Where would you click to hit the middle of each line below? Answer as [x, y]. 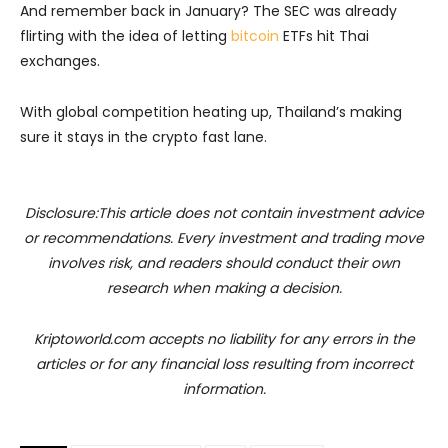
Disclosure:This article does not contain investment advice [224, 212]
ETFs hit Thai [324, 35]
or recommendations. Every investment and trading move [224, 237]
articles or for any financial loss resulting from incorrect [224, 363]
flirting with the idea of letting [125, 35]
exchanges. [60, 60]
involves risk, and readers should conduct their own [224, 262]
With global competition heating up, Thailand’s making [211, 111]
